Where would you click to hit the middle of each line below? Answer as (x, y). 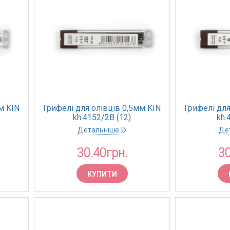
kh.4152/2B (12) (102, 117)
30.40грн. (102, 153)
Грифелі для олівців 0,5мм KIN (102, 108)
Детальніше (99, 130)
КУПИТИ (102, 174)
